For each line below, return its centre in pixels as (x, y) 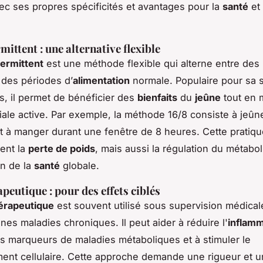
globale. (80, 166)
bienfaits (157, 97)
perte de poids (62, 149)
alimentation (101, 80)
